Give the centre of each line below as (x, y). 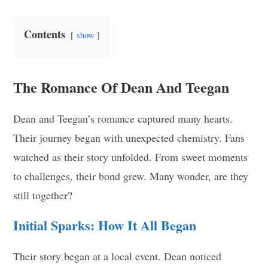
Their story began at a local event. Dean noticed (118, 256)
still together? (43, 195)
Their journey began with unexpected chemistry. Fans (129, 137)
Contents (45, 34)
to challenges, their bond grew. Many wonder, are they (131, 176)
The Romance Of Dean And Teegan (121, 87)
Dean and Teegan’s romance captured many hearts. (123, 118)
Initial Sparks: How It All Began (105, 225)
